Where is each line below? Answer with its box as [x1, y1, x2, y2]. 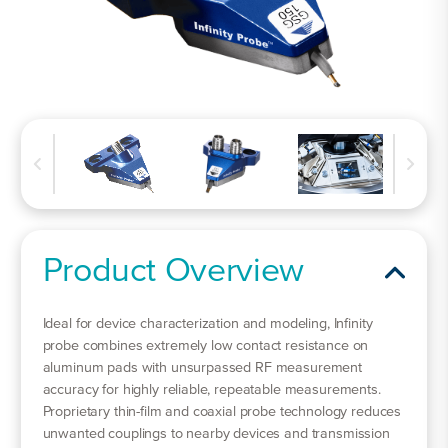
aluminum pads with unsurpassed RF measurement [42, 360, 363, 375]
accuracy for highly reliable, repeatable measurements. [42, 382, 381, 397]
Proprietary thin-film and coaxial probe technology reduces [42, 404, 402, 419]
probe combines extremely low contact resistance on [42, 338, 369, 353]
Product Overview [42, 254, 305, 289]
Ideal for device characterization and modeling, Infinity [42, 316, 373, 331]
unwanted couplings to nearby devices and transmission [42, 426, 390, 441]
